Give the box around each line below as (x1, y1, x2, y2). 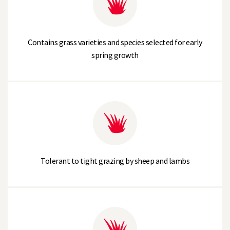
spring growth (91, 50, 139, 60)
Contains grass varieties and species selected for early (28, 37, 202, 47)
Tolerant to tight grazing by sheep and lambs (41, 156, 189, 166)
